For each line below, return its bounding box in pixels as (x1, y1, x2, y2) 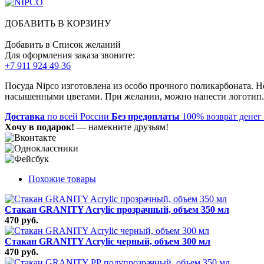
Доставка (5, 111, 45, 121)
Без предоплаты (111, 111, 180, 121)
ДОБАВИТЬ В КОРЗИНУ (5, 18, 111, 28)
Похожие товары (28, 173, 96, 184)
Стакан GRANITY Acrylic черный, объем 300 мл (5, 236, 210, 246)
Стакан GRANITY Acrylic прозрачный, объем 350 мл (5, 204, 229, 214)
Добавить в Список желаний (5, 39, 121, 49)
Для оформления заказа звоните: (5, 49, 135, 60)
